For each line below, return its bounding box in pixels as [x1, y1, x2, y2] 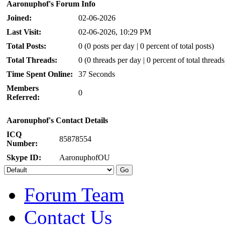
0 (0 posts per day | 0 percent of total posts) [78, 42, 214, 51]
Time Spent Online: [7, 70, 73, 79]
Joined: [7, 14, 32, 23]
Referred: [7, 93, 40, 102]
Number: [7, 139, 38, 148]
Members [7, 84, 39, 93]
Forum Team [24, 184, 124, 206]
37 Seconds [78, 70, 115, 79]
